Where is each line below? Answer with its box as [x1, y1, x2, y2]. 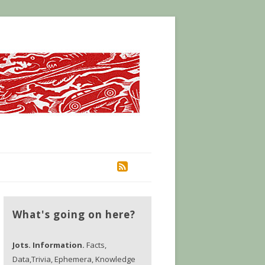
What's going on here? [12, 208, 135, 221]
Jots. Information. [12, 240, 86, 250]
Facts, [86, 240, 106, 250]
